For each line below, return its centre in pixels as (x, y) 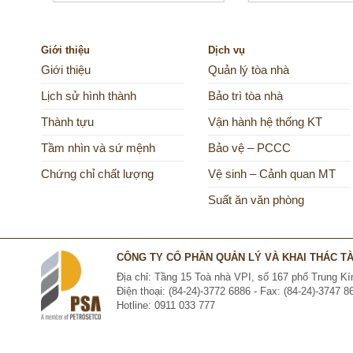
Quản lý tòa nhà (248, 71)
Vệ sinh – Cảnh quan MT (271, 175)
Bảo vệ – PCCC (249, 149)
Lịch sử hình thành (89, 97)
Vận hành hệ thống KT (265, 123)
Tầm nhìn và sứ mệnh (98, 149)
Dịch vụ (226, 50)
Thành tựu (67, 123)
